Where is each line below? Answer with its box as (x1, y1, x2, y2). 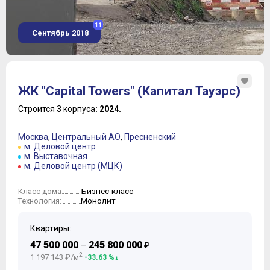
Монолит (81, 196, 116, 206)
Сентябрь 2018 (30, 28, 89, 37)
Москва (18, 132, 48, 142)
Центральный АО (52, 132, 121, 142)
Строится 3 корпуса (18, 104, 95, 115)
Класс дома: (18, 187, 63, 196)
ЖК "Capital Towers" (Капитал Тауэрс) (18, 84, 240, 99)
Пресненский (124, 132, 176, 142)
